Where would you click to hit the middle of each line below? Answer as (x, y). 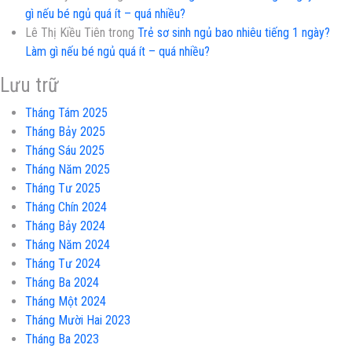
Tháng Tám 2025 (66, 112)
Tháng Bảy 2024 (65, 225)
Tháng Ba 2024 (62, 282)
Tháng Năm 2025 (68, 169)
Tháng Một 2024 (66, 301)
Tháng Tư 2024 (63, 263)
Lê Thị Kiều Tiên (65, 32)
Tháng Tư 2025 (63, 188)
